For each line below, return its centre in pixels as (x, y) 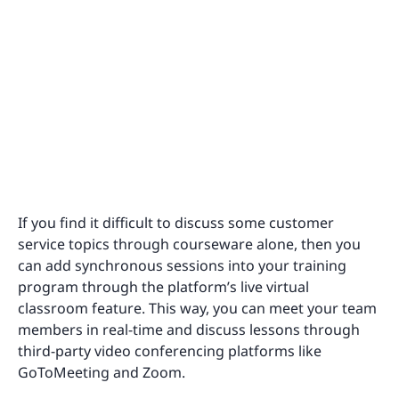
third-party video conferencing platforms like (170, 350)
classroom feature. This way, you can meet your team (197, 308)
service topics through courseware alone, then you (189, 244)
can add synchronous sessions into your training (182, 265)
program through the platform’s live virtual (163, 286)
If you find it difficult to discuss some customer (176, 222)
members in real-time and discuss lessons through (189, 329)
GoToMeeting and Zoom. (103, 372)
